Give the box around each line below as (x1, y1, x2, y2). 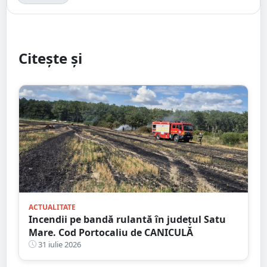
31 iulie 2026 (36, 238, 81, 250)
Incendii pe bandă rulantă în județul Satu (29, 212, 226, 226)
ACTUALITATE (29, 201, 76, 212)
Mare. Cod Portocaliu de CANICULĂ (29, 225, 193, 239)
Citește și (18, 48, 82, 68)
